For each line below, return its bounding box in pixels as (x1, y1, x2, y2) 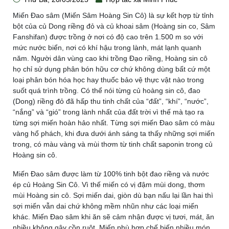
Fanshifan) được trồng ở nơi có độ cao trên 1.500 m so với (13, 33, 203, 41)
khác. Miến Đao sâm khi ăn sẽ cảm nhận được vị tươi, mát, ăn (13, 213, 214, 221)
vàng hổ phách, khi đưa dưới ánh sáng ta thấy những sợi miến (13, 129, 215, 138)
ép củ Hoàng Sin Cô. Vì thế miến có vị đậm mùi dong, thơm (13, 180, 205, 189)
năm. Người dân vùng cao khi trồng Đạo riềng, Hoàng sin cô (13, 54, 208, 62)
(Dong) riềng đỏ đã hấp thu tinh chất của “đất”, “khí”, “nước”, (13, 97, 209, 105)
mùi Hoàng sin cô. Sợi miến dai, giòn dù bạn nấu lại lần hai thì (13, 191, 213, 199)
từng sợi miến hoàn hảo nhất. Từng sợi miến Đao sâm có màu (13, 119, 215, 127)
